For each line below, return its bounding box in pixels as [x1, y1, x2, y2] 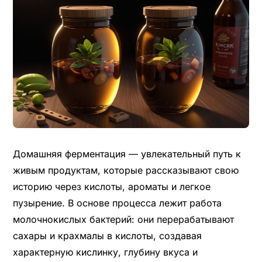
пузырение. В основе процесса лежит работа [12, 196, 222, 209]
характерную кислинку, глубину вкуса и [12, 246, 198, 258]
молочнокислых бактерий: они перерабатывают [12, 213, 234, 225]
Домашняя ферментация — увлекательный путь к [12, 147, 241, 160]
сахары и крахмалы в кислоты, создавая [12, 229, 202, 242]
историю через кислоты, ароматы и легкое [12, 180, 211, 192]
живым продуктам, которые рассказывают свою [12, 164, 239, 176]
